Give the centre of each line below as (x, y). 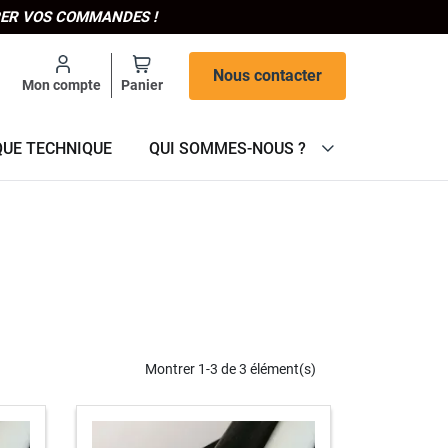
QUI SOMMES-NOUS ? (227, 148)
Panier (142, 85)
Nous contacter (267, 75)
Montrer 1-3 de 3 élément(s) (230, 368)
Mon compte (61, 85)
